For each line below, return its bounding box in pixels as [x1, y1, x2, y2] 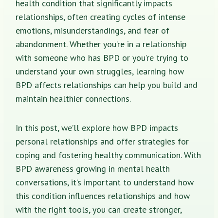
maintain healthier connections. [16, 92, 131, 104]
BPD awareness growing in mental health [16, 163, 170, 174]
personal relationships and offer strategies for [16, 135, 189, 147]
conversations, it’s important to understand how [16, 176, 194, 188]
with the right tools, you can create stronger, [16, 203, 182, 215]
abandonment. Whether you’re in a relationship [16, 38, 186, 50]
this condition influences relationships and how [16, 190, 190, 201]
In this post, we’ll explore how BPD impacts [16, 122, 178, 133]
